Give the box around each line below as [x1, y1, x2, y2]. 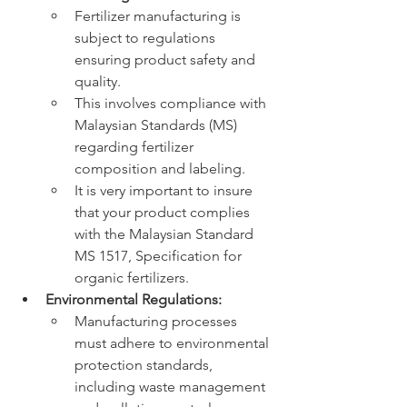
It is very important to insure [74, 182, 256, 200]
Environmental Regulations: [45, 291, 222, 309]
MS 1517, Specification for [74, 247, 245, 265]
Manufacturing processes [74, 313, 241, 331]
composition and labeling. [74, 160, 245, 178]
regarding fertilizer [74, 138, 197, 156]
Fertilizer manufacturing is [74, 7, 244, 25]
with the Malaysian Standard [74, 225, 257, 243]
